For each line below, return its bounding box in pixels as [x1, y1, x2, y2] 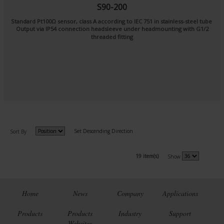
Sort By [10, 128, 26, 135]
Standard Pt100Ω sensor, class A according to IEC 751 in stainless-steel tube [10, 17, 213, 25]
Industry [118, 208, 141, 218]
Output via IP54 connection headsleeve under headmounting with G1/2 [15, 25, 208, 32]
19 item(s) [135, 152, 158, 159]
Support [169, 208, 191, 218]
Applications [162, 188, 198, 198]
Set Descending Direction [74, 127, 133, 134]
